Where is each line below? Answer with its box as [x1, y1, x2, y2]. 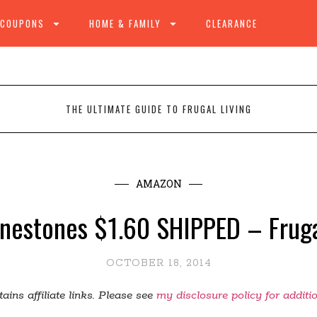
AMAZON [135, 177, 182, 190]
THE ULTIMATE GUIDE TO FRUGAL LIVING [65, 102, 252, 116]
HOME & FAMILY [89, 16, 161, 30]
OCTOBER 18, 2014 [105, 257, 212, 270]
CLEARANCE [206, 16, 258, 30]
